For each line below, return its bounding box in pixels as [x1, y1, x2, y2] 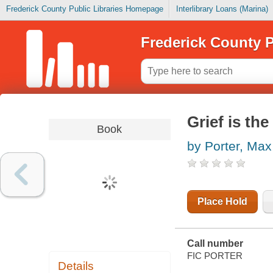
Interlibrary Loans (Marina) [175, 4, 268, 14]
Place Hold [197, 196, 247, 207]
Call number [186, 238, 243, 249]
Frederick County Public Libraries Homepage [5, 4, 163, 14]
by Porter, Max [186, 139, 272, 154]
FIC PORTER [186, 250, 243, 261]
